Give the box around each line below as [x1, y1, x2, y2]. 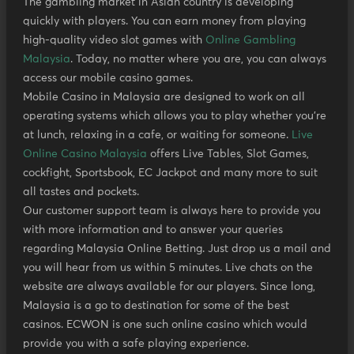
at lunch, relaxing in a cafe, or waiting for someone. [23, 130, 292, 141]
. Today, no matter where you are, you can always [70, 54, 326, 66]
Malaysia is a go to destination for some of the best [23, 300, 289, 312]
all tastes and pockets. [23, 186, 139, 198]
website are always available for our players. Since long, [23, 281, 315, 293]
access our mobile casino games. [23, 73, 193, 85]
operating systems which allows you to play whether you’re [23, 111, 326, 122]
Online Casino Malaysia [23, 149, 147, 160]
